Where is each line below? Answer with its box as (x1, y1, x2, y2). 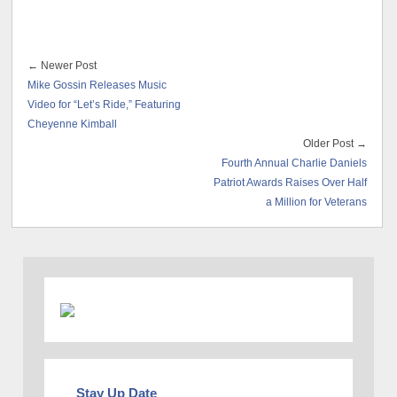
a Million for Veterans (266, 195, 368, 208)
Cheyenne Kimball (27, 117, 118, 130)
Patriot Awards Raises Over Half (214, 175, 368, 189)
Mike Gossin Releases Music (27, 78, 167, 91)
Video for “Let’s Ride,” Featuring (27, 97, 182, 111)
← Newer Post (27, 58, 97, 72)
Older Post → (303, 136, 368, 150)
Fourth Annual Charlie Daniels (222, 156, 368, 169)
